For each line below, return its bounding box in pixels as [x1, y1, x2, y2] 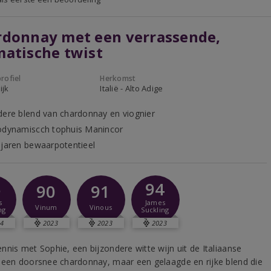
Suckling [141, 205, 169, 214]
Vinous [89, 203, 113, 212]
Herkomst [100, 73, 136, 83]
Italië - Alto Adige [100, 83, 163, 94]
